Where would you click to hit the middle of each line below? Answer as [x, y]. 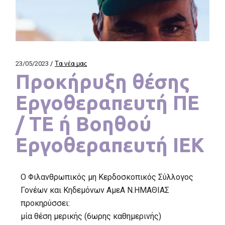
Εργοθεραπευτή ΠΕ [108, 102]
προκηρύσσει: [45, 203]
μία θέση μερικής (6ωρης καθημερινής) [91, 216]
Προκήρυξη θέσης [103, 81]
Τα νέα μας [71, 63]
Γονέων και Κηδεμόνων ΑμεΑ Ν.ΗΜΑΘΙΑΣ [95, 190]
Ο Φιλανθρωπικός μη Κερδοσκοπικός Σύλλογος [107, 177]
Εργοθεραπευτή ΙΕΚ [110, 145]
